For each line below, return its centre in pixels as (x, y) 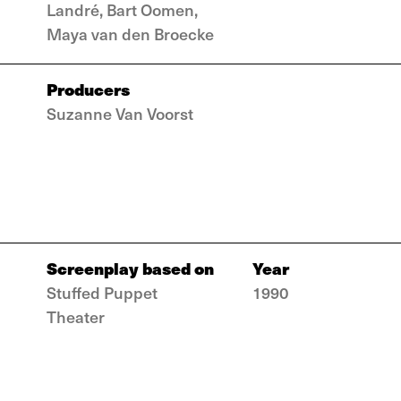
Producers (88, 89)
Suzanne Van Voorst (120, 113)
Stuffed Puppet (102, 292)
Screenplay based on (130, 268)
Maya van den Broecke (130, 34)
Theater (76, 316)
